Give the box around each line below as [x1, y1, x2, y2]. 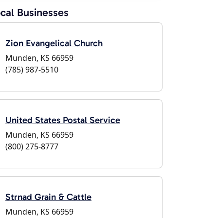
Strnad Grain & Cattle [5, 191, 91, 202]
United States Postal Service [5, 114, 120, 126]
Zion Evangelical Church [5, 37, 103, 49]
